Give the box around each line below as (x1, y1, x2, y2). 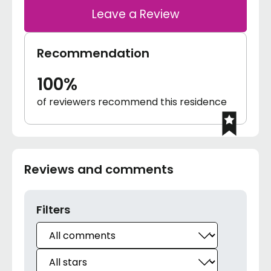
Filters (36, 202, 70, 218)
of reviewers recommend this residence (37, 95, 227, 109)
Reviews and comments (24, 161, 174, 178)
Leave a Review (91, 6, 180, 23)
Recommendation (37, 45, 149, 62)
